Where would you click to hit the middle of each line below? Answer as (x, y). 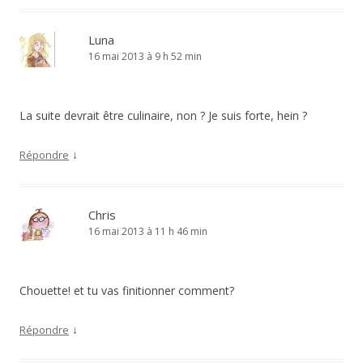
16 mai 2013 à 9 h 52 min (145, 56)
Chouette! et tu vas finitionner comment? (127, 290)
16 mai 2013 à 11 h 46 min (148, 231)
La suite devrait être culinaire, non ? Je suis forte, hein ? (163, 115)
